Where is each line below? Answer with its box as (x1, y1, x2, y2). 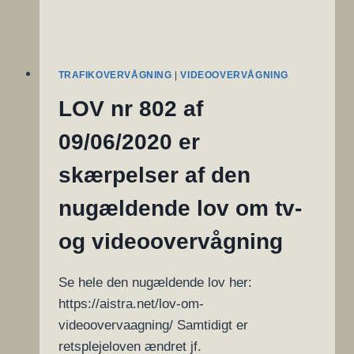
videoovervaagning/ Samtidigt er (58, 318, 248, 333)
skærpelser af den (58, 163, 250, 188)
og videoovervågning (58, 229, 283, 254)
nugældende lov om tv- (58, 196, 302, 221)
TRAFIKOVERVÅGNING (58, 70, 172, 81)
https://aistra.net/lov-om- (58, 296, 204, 312)
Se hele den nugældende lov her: (58, 275, 252, 291)
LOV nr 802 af (58, 96, 203, 122)
